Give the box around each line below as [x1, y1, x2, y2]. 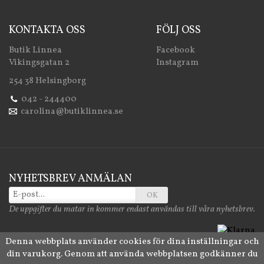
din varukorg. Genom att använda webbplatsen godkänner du [6, 248, 258, 260]
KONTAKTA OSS [9, 22, 85, 38]
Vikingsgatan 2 [9, 56, 70, 69]
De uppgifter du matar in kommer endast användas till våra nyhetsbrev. [9, 203, 255, 216]
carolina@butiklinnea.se [21, 105, 123, 118]
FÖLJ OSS [156, 22, 201, 38]
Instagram [156, 56, 199, 69]
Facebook [156, 44, 195, 57]
